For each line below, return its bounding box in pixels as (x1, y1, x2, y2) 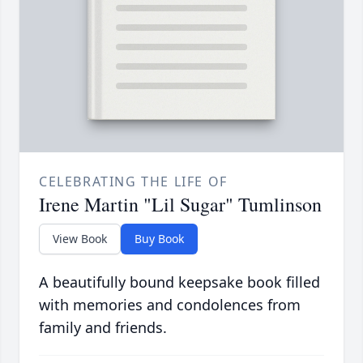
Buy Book (135, 230, 184, 246)
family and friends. (39, 317, 167, 337)
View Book (53, 230, 107, 246)
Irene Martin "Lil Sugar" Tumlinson (39, 190, 322, 217)
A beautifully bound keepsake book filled (39, 271, 320, 292)
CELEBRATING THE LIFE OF (39, 172, 228, 190)
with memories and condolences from (39, 294, 301, 314)
